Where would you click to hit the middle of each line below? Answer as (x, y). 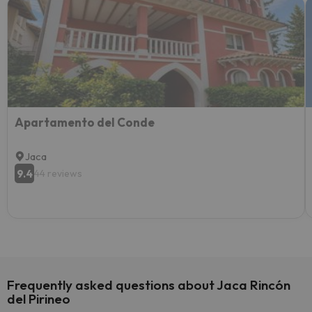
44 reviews (58, 173)
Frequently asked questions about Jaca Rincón (149, 285)
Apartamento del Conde (85, 122)
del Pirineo (39, 299)
